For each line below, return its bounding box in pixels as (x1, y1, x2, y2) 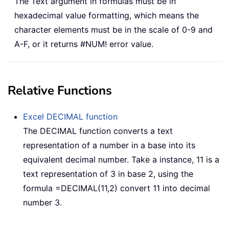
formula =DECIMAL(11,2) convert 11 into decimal (23, 182, 210, 193)
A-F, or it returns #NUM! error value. (14, 38, 153, 49)
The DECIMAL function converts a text (23, 125, 173, 136)
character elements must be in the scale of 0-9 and (14, 24, 213, 35)
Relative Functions (8, 82, 112, 99)
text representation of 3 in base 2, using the (23, 168, 193, 179)
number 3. (23, 197, 62, 208)
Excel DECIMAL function (23, 111, 118, 122)
